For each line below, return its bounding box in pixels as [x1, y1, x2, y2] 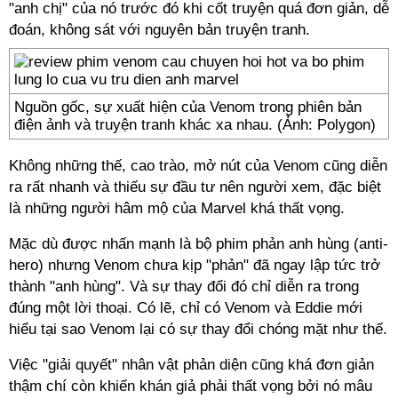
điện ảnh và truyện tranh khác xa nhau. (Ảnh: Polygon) [14, 116, 376, 133]
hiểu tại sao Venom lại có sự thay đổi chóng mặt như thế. [9, 321, 387, 338]
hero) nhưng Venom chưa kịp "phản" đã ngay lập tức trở [9, 257, 380, 274]
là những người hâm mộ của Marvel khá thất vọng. [9, 200, 345, 217]
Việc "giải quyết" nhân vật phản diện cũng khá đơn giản [9, 356, 374, 373]
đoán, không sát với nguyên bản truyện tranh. [9, 21, 310, 38]
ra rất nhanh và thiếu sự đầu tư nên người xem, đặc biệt [9, 179, 381, 195]
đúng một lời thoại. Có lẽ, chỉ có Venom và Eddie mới [9, 299, 362, 316]
